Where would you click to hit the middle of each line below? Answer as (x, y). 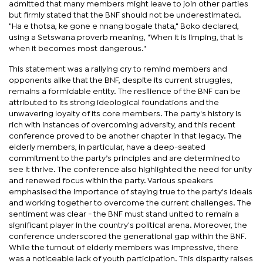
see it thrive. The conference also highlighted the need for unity (130, 169)
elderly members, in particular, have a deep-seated (107, 147)
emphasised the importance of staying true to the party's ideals (131, 192)
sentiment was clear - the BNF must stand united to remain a (124, 214)
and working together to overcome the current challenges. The (130, 203)
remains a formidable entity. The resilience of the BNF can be (125, 91)
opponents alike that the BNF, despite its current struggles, (121, 80)
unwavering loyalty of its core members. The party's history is (125, 114)
